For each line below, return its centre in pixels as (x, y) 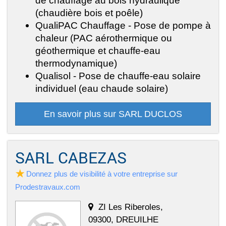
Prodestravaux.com (48, 187)
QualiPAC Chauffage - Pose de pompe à (123, 25)
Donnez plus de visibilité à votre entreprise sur (102, 174)
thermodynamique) (76, 63)
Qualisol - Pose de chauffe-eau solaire (118, 76)
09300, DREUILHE (123, 220)
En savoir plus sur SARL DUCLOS (113, 114)
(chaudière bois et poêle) (89, 13)
